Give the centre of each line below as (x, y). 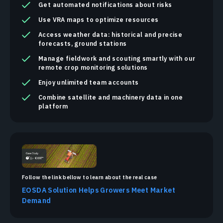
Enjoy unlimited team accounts (89, 82)
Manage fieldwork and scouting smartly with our (117, 58)
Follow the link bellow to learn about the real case (90, 177)
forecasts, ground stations (83, 43)
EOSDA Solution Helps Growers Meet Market (99, 190)
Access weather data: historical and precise (111, 34)
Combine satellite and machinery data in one (111, 97)
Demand (37, 200)
